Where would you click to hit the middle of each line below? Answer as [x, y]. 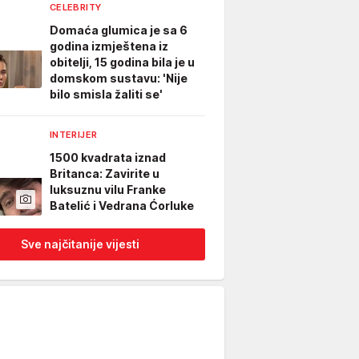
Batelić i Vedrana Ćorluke [122, 206]
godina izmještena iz [109, 46]
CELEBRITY [76, 7]
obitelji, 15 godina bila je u [122, 62]
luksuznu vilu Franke [108, 190]
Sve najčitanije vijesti [80, 244]
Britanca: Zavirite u [105, 173]
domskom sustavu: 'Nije [119, 78]
